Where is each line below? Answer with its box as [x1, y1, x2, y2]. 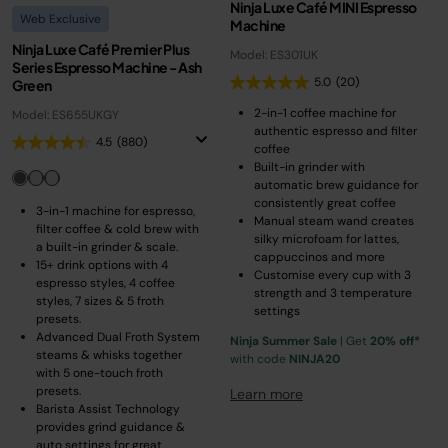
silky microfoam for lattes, [254, 231, 399, 247]
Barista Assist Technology [36, 401, 180, 417]
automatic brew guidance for [254, 177, 418, 193]
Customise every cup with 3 [254, 267, 411, 283]
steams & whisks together [36, 347, 182, 363]
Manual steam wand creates [254, 213, 414, 229]
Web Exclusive [20, 11, 101, 27]
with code [230, 351, 289, 367]
